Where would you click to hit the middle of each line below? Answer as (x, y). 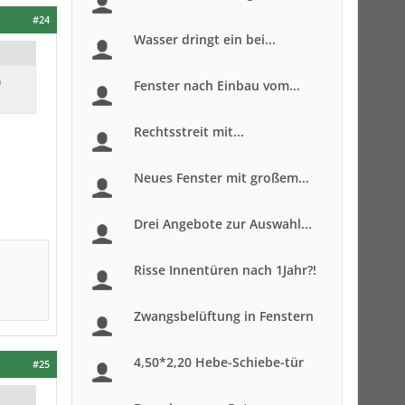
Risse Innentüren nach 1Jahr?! (225, 270)
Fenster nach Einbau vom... (217, 85)
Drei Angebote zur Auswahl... (223, 224)
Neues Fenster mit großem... (221, 178)
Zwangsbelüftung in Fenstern (224, 316)
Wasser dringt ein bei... (205, 39)
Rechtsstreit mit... (189, 132)
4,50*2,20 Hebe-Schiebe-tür (219, 362)
